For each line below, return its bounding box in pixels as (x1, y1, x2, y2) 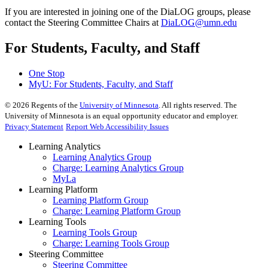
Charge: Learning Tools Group (53, 237, 169, 248)
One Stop (29, 68, 65, 78)
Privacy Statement (5, 121, 63, 131)
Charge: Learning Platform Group (53, 205, 181, 216)
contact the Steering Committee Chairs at (5, 17, 161, 28)
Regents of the (29, 100, 80, 109)
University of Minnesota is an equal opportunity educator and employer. (5, 111, 238, 120)
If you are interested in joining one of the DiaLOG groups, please (5, 6, 251, 17)
